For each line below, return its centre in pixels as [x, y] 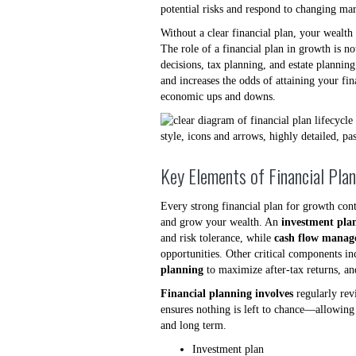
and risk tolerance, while [217, 238]
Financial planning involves [227, 294]
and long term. [193, 325]
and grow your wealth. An [221, 222]
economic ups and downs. [218, 97]
